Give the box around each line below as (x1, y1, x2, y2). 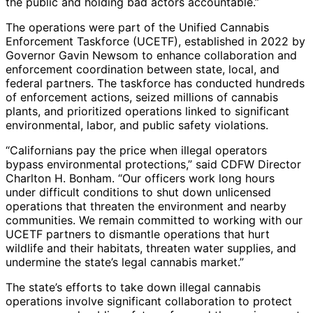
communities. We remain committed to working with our (6, 213, 303, 228)
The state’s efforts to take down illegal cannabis (6, 280, 261, 295)
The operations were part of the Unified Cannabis (6, 20, 269, 35)
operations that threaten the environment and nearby (6, 199, 286, 214)
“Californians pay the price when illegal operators (6, 143, 267, 158)
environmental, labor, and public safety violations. (6, 118, 268, 133)
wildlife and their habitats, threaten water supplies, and (6, 241, 296, 256)
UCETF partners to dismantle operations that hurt (6, 227, 270, 242)
